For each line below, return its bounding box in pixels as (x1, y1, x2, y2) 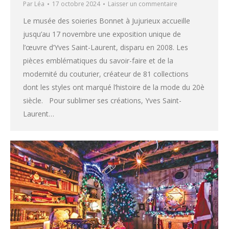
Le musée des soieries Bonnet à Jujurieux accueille (23, 15, 190, 26)
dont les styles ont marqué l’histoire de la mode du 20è (23, 82, 204, 92)
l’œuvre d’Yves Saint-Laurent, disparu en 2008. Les (23, 42, 188, 52)
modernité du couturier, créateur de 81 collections (23, 68, 189, 79)
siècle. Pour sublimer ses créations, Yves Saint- (23, 95, 181, 105)
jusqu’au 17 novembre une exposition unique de (23, 29, 181, 39)
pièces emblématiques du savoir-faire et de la (23, 55, 173, 65)
